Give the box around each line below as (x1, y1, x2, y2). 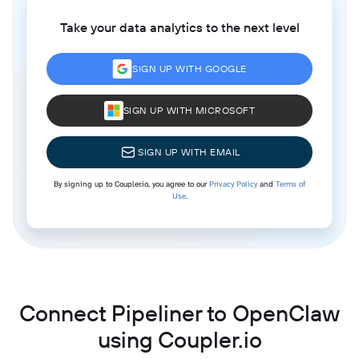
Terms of (276, 178, 305, 189)
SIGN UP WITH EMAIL (138, 145, 240, 158)
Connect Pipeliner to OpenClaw (19, 298, 340, 327)
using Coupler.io (97, 325, 262, 353)
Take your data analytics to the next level (59, 18, 300, 35)
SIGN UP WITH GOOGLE (132, 62, 247, 75)
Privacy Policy (209, 178, 257, 189)
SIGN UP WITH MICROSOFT (123, 103, 256, 116)
